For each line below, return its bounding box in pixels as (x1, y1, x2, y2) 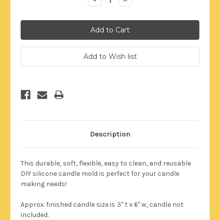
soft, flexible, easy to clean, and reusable (61, 159, 191, 167)
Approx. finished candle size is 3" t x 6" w (21, 200, 146, 209)
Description (90, 129, 130, 138)
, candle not (146, 200, 184, 209)
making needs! (21, 179, 67, 188)
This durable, (21, 159, 61, 167)
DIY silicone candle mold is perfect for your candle (21, 169, 179, 178)
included (21, 210, 48, 219)
